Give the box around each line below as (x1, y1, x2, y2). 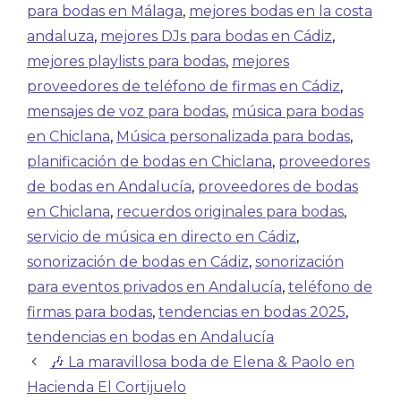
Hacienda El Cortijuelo (27, 379, 186, 396)
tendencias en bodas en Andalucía (27, 328, 274, 346)
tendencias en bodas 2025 (158, 303, 346, 320)
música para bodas (232, 103, 363, 120)
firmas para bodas (27, 303, 152, 320)
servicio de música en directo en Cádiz (27, 228, 296, 245)
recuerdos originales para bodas (116, 203, 344, 220)
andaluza (27, 28, 94, 45)
